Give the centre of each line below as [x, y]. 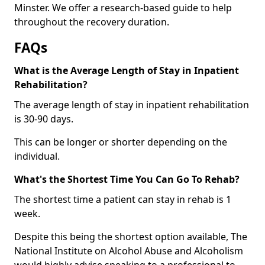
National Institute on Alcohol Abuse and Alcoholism [129, 251]
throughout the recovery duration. [92, 22]
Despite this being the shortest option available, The [131, 237]
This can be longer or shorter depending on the [121, 142]
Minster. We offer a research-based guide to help [123, 8]
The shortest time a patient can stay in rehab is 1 [123, 200]
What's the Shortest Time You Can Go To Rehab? [127, 180]
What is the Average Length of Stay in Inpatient [127, 71]
